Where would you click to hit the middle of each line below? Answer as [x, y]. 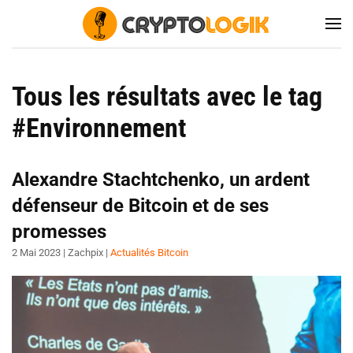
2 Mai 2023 [36, 253]
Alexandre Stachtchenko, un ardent [161, 180]
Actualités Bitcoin [149, 253]
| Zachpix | [85, 253]
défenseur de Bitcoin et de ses [140, 206]
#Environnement [99, 128]
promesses [59, 232]
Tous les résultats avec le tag [167, 96]
